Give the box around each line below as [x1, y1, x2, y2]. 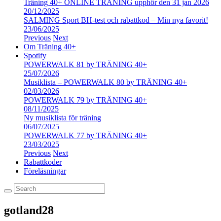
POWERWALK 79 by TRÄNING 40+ [24, 96, 147, 104]
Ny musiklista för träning [24, 113, 101, 122]
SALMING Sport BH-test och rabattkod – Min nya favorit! [24, 16, 208, 24]
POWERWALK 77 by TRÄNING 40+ [24, 131, 147, 140]
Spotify [24, 51, 46, 60]
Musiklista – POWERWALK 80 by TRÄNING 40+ [24, 78, 187, 86]
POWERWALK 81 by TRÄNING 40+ [24, 60, 147, 69]
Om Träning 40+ [24, 42, 76, 51]
